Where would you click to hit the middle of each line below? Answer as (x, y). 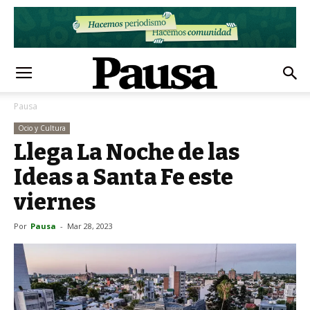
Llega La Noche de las (127, 152)
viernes (55, 202)
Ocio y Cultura (42, 128)
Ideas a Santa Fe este (124, 177)
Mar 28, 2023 (90, 226)
